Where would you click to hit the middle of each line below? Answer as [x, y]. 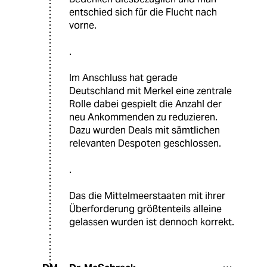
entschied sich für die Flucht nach [143, 12]
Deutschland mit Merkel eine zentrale [150, 91]
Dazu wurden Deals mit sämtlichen [145, 130]
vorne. [83, 25]
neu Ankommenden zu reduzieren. [143, 117]
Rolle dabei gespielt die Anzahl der [145, 104]
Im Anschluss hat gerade [123, 77]
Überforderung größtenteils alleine [145, 209]
